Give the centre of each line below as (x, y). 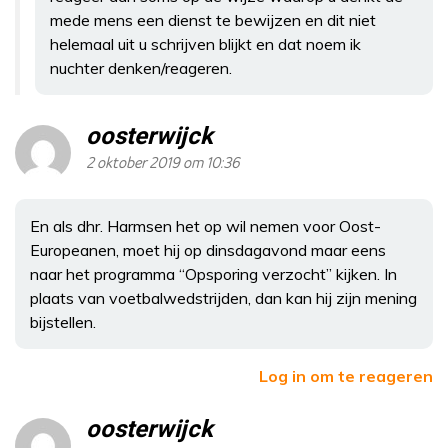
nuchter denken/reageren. (141, 67)
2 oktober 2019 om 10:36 (163, 163)
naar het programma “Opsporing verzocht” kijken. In (213, 273)
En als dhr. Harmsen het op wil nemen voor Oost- (205, 225)
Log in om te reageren (346, 375)
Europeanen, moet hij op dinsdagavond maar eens (208, 249)
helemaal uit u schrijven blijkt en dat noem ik (205, 43)
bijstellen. (63, 321)
